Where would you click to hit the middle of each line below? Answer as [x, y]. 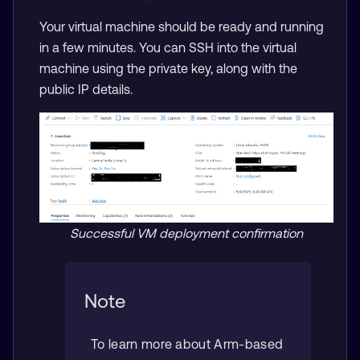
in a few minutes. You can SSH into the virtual [168, 47]
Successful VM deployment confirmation [186, 233]
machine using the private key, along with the [168, 68]
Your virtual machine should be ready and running [182, 26]
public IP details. [86, 89]
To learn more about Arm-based [187, 344]
